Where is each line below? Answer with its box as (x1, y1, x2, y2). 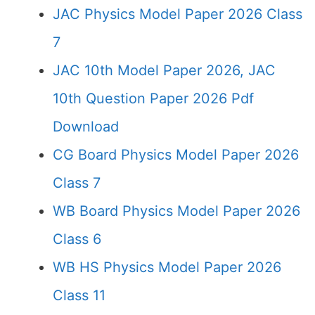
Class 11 (53, 287, 105, 304)
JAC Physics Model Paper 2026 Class (53, 6, 302, 22)
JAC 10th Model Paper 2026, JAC (53, 62, 276, 79)
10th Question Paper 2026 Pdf (53, 90, 254, 107)
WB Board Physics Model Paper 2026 (53, 202, 300, 219)
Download (53, 118, 119, 135)
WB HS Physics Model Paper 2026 (53, 259, 281, 276)
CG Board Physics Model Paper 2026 (53, 146, 299, 163)
